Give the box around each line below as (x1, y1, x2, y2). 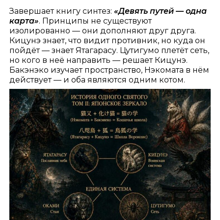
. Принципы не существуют (39, 16, 152, 26)
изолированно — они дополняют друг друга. (9, 26, 196, 35)
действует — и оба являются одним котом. (9, 75, 186, 84)
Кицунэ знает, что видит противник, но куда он (9, 35, 206, 45)
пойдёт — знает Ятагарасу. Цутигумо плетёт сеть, (9, 45, 210, 55)
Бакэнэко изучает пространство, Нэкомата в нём (9, 65, 210, 75)
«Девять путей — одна (114, 6, 207, 16)
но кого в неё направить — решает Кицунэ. (9, 55, 188, 65)
